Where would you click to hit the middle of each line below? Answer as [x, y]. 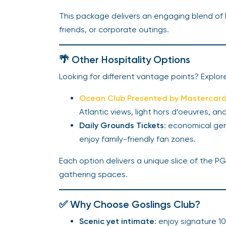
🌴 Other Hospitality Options [125, 60]
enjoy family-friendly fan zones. [137, 139]
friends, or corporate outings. [114, 30]
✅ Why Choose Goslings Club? [130, 204]
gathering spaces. [93, 174]
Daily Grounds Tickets [122, 125]
